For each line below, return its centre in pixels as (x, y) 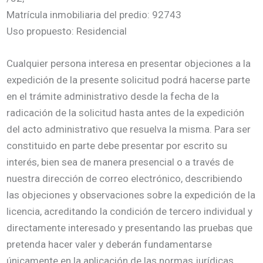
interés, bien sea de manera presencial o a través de (120, 162)
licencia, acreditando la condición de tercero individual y (130, 212)
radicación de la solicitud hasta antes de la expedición (126, 113)
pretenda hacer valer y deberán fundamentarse (109, 245)
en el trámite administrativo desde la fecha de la (113, 97)
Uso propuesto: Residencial (67, 31)
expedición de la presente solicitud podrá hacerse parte (129, 80)
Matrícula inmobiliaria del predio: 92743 (94, 14)
